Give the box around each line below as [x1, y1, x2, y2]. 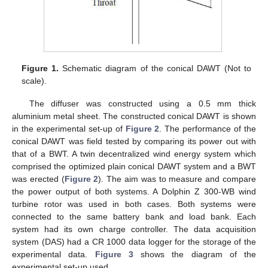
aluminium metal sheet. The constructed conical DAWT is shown [12, 111, 256, 121]
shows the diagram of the [133, 249, 256, 259]
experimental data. [12, 249, 95, 259]
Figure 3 [95, 249, 133, 259]
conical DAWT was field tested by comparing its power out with [12, 136, 256, 146]
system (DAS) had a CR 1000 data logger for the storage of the [12, 236, 256, 246]
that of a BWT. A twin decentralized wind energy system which [12, 148, 256, 159]
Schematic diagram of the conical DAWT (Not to [59, 63, 251, 73]
